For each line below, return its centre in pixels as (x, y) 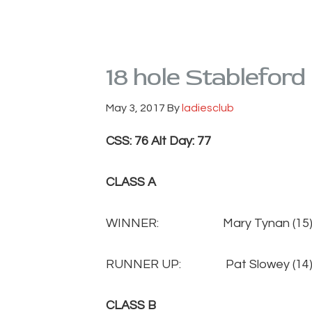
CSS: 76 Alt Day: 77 (158, 141)
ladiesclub (208, 108)
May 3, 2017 (135, 108)
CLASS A (131, 182)
